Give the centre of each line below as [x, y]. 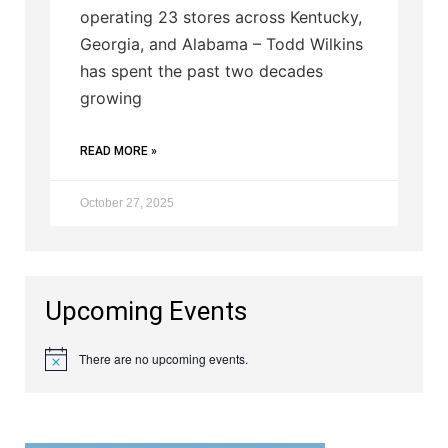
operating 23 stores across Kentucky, [221, 17]
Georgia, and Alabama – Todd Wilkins [221, 44]
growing [111, 98]
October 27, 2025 [127, 203]
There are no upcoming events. [163, 359]
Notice [61, 365]
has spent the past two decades [201, 71]
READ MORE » [118, 151]
